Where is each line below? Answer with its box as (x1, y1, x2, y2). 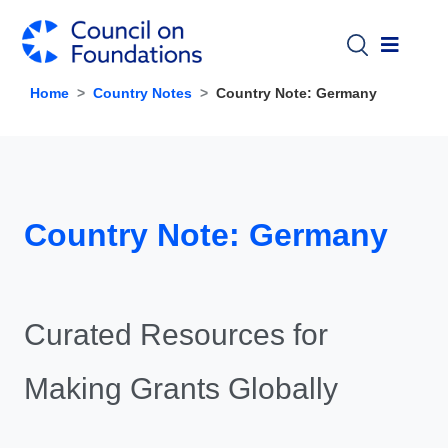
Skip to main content (222, 6, 367, 23)
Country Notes (93, 85, 192, 102)
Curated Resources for (24, 318, 328, 352)
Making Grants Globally (24, 372, 338, 406)
